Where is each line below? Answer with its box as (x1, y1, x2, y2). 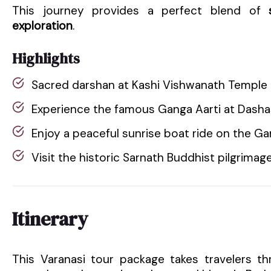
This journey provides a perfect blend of (12, 2, 269, 18)
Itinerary (12, 205, 88, 232)
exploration (12, 18, 73, 33)
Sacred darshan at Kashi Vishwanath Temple (31, 77, 267, 93)
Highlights (12, 48, 80, 68)
